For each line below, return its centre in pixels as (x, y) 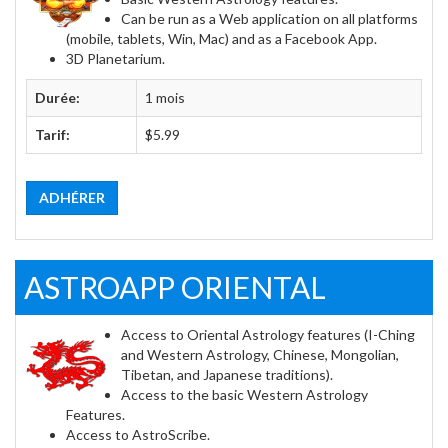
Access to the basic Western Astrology (244, 394)
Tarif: (52, 134)
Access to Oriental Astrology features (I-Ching (268, 334)
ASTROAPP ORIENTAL (175, 287)
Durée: (57, 97)
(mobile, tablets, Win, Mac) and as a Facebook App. (221, 38)
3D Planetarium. (115, 58)
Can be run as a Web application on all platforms (269, 18)
